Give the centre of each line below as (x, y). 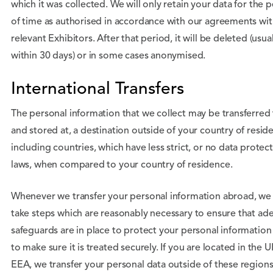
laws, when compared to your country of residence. (122, 165)
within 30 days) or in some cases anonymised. (108, 56)
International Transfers (97, 90)
